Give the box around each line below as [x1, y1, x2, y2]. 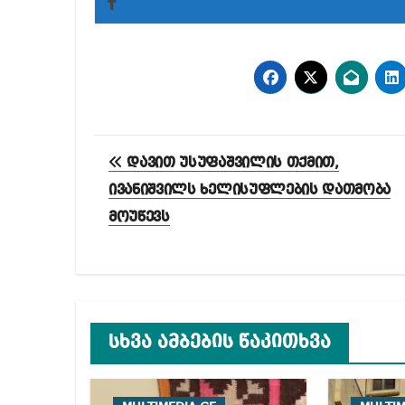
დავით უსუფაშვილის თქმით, [122, 156, 339, 172]
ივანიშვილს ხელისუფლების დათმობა [108, 184, 391, 199]
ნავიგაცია [93, 174, 252, 205]
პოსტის [93, 137, 207, 168]
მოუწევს [108, 211, 170, 226]
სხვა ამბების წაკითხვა [108, 334, 331, 353]
